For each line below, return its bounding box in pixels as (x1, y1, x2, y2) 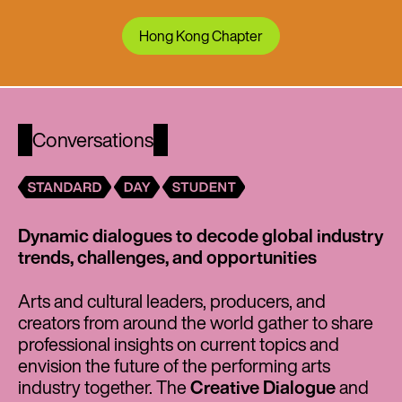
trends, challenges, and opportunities (18, 243, 317, 270)
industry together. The (18, 373, 190, 400)
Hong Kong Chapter (139, 24, 263, 47)
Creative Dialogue (190, 373, 336, 400)
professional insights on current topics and (18, 330, 339, 357)
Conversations (32, 125, 154, 154)
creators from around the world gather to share (18, 309, 373, 336)
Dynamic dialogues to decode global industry (18, 222, 383, 249)
